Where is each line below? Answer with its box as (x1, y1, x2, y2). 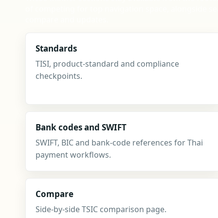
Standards (36, 43, 77, 54)
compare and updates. (25, 14, 109, 25)
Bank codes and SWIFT (36, 122, 127, 133)
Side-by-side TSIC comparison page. (36, 204, 166, 215)
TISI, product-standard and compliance (36, 58, 179, 69)
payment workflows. (36, 149, 111, 160)
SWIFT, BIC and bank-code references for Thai (36, 137, 203, 148)
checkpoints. (36, 71, 82, 81)
